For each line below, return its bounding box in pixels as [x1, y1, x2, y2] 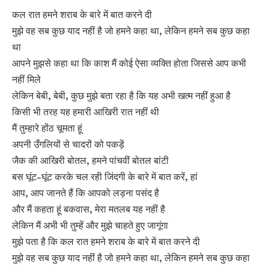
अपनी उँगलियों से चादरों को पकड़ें [12, 137, 124, 151]
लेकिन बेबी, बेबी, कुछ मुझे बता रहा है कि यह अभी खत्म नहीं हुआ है [12, 88, 231, 103]
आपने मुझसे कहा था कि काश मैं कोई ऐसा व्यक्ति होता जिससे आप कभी [12, 56, 246, 70]
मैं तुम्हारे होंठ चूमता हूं [12, 121, 82, 135]
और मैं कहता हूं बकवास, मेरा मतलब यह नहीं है [12, 202, 165, 216]
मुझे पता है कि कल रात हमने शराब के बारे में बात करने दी [12, 234, 200, 249]
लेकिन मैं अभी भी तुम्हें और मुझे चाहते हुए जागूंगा [12, 218, 168, 232]
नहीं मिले [12, 72, 41, 86]
